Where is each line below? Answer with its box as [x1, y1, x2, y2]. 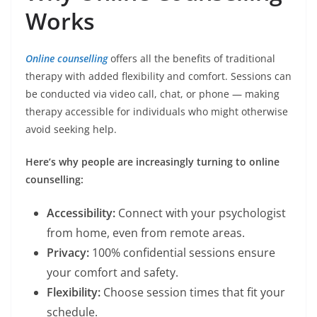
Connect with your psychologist [115, 205, 286, 221]
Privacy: [47, 245, 89, 261]
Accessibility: [47, 205, 115, 221]
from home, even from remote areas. [47, 225, 245, 241]
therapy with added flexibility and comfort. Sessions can [25, 69, 292, 83]
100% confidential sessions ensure [89, 245, 275, 261]
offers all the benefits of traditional [108, 52, 275, 66]
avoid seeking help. [25, 122, 117, 137]
